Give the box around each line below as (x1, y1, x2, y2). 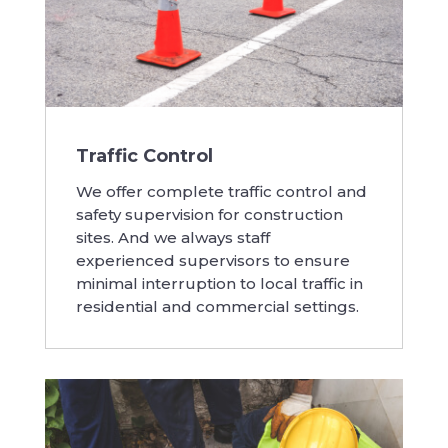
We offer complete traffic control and (75, 181, 367, 201)
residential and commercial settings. (75, 296, 359, 316)
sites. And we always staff (75, 227, 270, 247)
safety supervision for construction (75, 204, 343, 224)
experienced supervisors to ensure (75, 250, 350, 270)
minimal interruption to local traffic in (75, 273, 363, 293)
